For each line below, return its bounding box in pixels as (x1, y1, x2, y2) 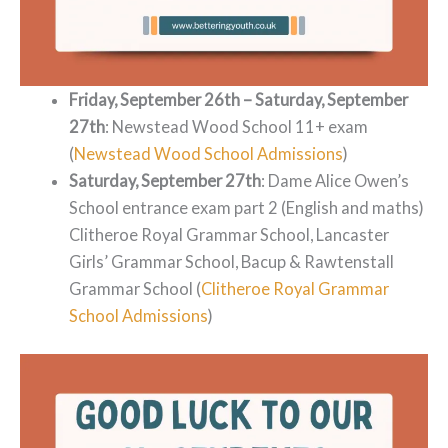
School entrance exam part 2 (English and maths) (69, 198, 425, 218)
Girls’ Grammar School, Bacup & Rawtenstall (69, 252, 395, 272)
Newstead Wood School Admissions (74, 144, 344, 164)
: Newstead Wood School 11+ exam (105, 117, 369, 137)
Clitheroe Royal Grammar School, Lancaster (69, 225, 390, 245)
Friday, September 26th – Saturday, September (69, 90, 409, 110)
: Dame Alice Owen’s (261, 171, 410, 191)
